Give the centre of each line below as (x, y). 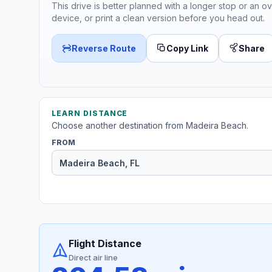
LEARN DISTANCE (90, 114)
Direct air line (93, 258)
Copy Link (187, 48)
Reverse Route (104, 48)
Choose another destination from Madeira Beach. (150, 126)
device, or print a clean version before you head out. (158, 18)
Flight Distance (105, 244)
